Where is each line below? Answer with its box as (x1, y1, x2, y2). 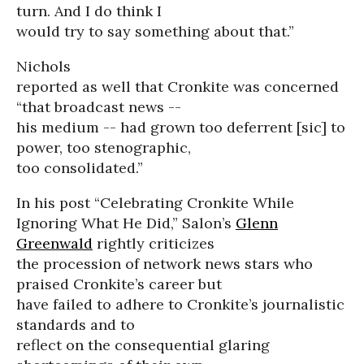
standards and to (16, 315, 135, 334)
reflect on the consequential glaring (16, 336, 270, 354)
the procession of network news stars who (16, 254, 313, 273)
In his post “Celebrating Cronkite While (16, 193, 294, 212)
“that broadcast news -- (16, 97, 181, 116)
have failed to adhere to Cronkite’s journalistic (16, 295, 344, 314)
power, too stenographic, (16, 138, 191, 157)
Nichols (16, 57, 71, 76)
